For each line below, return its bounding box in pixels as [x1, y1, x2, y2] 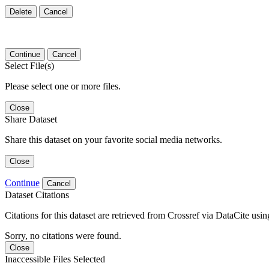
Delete [10, 7, 32, 16]
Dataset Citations [5, 189, 69, 200]
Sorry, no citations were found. [5, 230, 121, 241]
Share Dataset [5, 113, 57, 124]
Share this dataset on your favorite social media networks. [5, 134, 222, 145]
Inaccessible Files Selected [5, 253, 105, 264]
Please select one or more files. [5, 80, 121, 91]
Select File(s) [5, 60, 54, 71]
